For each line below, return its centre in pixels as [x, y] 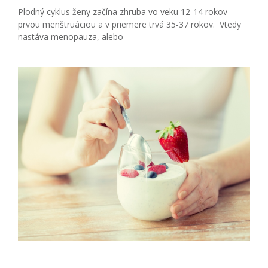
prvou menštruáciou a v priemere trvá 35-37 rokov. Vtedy [130, 24]
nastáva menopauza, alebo [71, 36]
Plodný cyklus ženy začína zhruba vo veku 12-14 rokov [123, 11]
